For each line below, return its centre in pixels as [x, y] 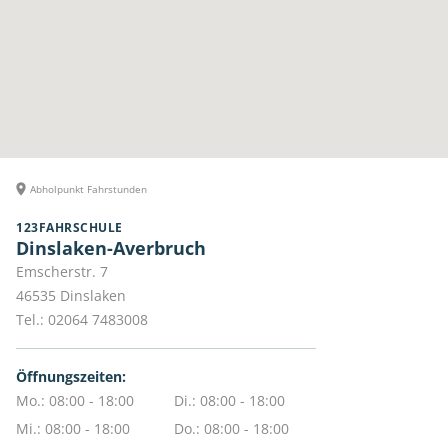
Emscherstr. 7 [62, 272]
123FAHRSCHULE [69, 228]
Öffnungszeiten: [71, 377]
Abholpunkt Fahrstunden [88, 189]
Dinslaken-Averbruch [111, 248]
